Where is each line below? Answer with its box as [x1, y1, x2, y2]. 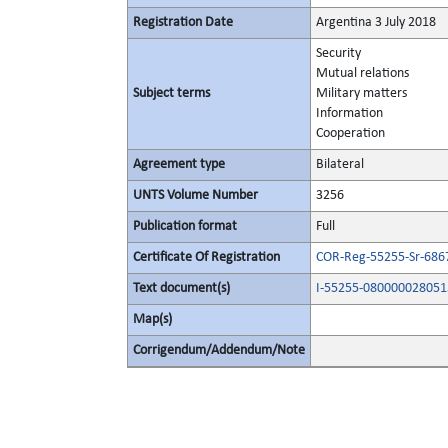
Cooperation [316, 126, 385, 141]
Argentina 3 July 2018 [316, 15, 436, 30]
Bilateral [316, 157, 364, 172]
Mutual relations [316, 66, 409, 81]
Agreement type [133, 157, 225, 172]
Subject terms [133, 86, 210, 101]
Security [316, 46, 361, 61]
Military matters [316, 86, 407, 101]
